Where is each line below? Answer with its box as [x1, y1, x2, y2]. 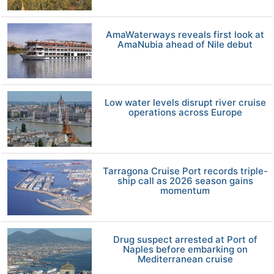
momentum [160, 185, 210, 197]
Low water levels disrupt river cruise [104, 97, 266, 109]
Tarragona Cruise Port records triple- [102, 165, 268, 177]
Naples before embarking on [122, 243, 248, 255]
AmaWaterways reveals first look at [106, 28, 265, 40]
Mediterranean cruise [137, 253, 233, 265]
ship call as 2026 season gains [117, 175, 253, 187]
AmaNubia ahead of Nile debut [117, 38, 253, 50]
